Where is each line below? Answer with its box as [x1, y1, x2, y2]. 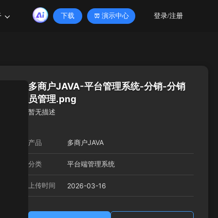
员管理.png [28, 93, 76, 105]
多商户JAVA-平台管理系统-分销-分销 [28, 81, 185, 92]
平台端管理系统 [67, 160, 115, 168]
